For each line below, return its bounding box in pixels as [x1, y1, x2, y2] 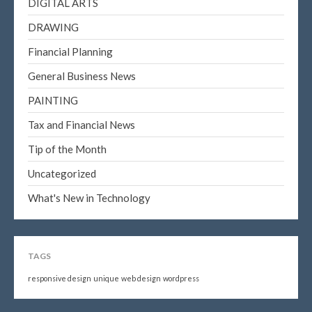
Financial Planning [28, 45, 113, 58]
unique [93, 273, 119, 283]
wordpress [163, 273, 199, 283]
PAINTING [28, 93, 78, 107]
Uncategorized [28, 166, 96, 180]
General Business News [28, 69, 136, 82]
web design [121, 273, 161, 283]
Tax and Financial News [28, 118, 135, 131]
